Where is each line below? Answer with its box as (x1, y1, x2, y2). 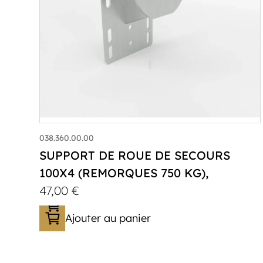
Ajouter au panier (65, 211, 151, 225)
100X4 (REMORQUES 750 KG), (39, 166, 209, 181)
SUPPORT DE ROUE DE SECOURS (39, 148, 231, 163)
